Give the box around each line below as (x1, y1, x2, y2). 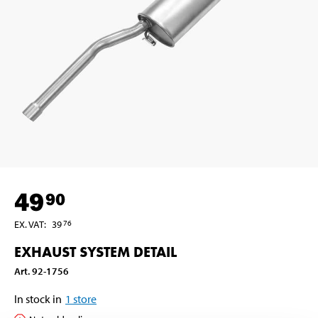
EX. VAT (14, 217, 44, 231)
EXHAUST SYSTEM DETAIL (14, 242, 177, 261)
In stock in (14, 291, 62, 306)
